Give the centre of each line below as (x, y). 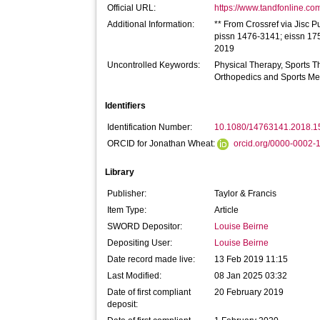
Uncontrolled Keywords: (154, 65)
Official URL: (132, 8)
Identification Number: (150, 127)
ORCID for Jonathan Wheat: (162, 144)
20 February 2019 (249, 292)
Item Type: (127, 210)
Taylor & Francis (246, 194)
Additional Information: (151, 24)
